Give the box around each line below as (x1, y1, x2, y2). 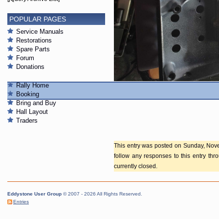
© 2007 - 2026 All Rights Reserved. (63, 191, 142, 197)
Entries (13, 199, 29, 205)
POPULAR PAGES (9, 15, 66, 23)
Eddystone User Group (7, 191, 63, 197)
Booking (16, 90, 39, 98)
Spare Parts (16, 45, 50, 53)
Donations (16, 63, 44, 71)
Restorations (16, 37, 52, 44)
